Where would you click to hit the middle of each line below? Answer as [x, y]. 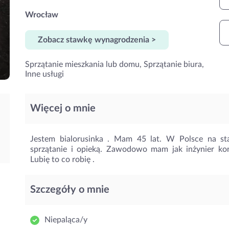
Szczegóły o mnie [70, 190]
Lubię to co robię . [62, 159]
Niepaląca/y [66, 220]
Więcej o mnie [63, 108]
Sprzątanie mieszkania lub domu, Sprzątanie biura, [114, 64]
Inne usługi [44, 74]
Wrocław [42, 15]
